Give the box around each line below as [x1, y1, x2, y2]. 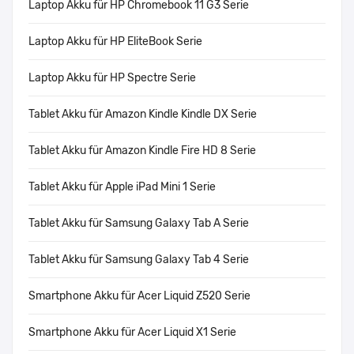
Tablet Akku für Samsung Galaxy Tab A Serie [28, 217, 249, 231]
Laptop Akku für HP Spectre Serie [28, 71, 196, 85]
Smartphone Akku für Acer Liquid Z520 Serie [28, 289, 250, 303]
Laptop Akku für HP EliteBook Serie [28, 35, 202, 49]
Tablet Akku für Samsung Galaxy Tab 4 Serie [28, 253, 249, 267]
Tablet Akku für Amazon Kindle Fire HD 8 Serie [28, 144, 256, 158]
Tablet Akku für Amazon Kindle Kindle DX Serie [28, 107, 257, 122]
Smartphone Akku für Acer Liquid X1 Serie [28, 326, 236, 340]
